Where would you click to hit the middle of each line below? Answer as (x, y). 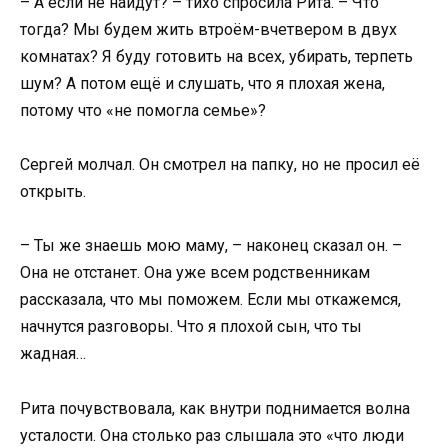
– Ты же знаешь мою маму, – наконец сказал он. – (211, 246)
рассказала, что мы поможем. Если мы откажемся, (210, 300)
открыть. (53, 192)
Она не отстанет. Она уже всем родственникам (195, 273)
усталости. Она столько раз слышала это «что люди (212, 435)
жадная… (53, 354)
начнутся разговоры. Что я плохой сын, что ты (191, 327)
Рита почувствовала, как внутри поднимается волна (215, 408)
